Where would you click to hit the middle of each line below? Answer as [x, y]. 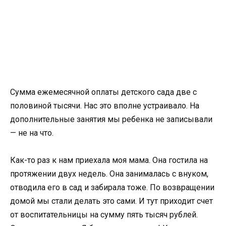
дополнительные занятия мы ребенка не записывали [111, 119]
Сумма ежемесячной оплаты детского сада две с [103, 92]
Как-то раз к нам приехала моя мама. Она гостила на [109, 160]
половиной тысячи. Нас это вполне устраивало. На [105, 105]
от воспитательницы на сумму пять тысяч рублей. [104, 215]
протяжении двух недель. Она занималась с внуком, [109, 174]
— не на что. [32, 133]
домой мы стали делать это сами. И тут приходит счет [111, 201]
